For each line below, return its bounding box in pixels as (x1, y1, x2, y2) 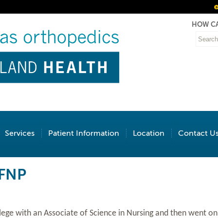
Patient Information (48, 129, 119, 138)
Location (132, 129, 164, 138)
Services (4, 129, 35, 138)
